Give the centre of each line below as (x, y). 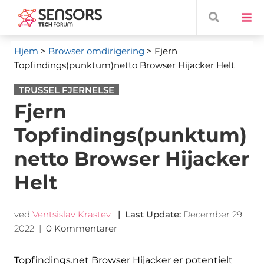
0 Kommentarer (82, 228)
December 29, (213, 214)
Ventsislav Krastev (71, 214)
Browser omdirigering (96, 51)
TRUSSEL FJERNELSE (66, 90)
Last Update (152, 214)
